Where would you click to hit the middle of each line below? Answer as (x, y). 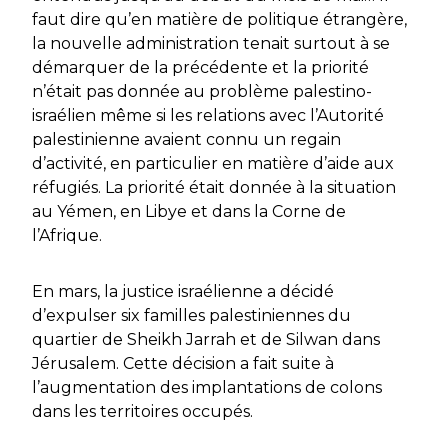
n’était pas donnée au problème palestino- (202, 92)
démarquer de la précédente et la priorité (200, 68)
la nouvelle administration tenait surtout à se (211, 44)
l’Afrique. (67, 236)
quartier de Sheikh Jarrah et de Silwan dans (206, 340)
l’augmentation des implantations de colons (207, 388)
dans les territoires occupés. (142, 412)
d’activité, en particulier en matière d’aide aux (213, 164)
